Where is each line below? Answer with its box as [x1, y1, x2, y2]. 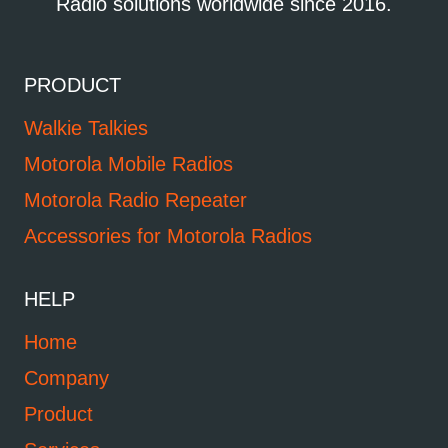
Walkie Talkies [24, 117, 148, 140]
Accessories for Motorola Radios [24, 225, 312, 248]
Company [24, 367, 109, 390]
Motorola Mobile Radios [24, 153, 233, 176]
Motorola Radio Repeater [24, 189, 247, 212]
